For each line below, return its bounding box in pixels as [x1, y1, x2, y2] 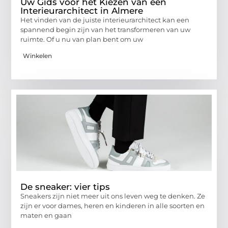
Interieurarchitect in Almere [20, 5, 144, 16]
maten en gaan [20, 211, 72, 220]
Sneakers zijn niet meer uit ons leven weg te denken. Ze [20, 192, 206, 201]
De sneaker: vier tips [20, 182, 110, 192]
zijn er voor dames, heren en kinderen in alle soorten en [20, 202, 205, 210]
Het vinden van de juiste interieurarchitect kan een [20, 15, 190, 24]
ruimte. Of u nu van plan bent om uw [20, 35, 144, 43]
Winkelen [23, 52, 52, 60]
